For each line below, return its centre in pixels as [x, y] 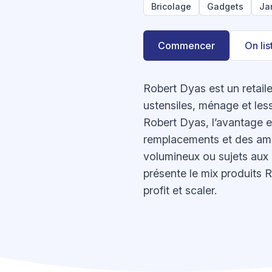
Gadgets [225, 6]
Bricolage [171, 6]
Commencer [186, 46]
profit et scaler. [180, 190]
